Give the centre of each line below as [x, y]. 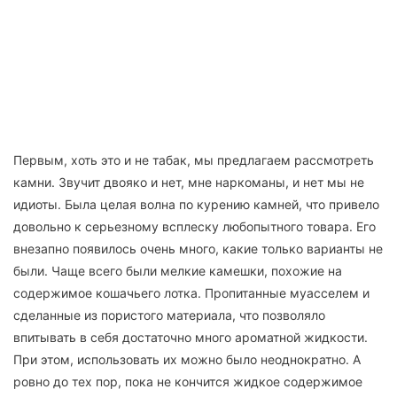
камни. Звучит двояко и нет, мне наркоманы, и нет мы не [189, 183]
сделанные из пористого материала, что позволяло [169, 315]
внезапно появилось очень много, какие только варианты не [198, 249]
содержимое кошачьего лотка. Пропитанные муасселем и [191, 293]
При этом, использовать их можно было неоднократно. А [187, 360]
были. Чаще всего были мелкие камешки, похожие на [178, 271]
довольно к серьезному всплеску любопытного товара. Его [195, 227]
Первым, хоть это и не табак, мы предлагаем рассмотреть [194, 160]
